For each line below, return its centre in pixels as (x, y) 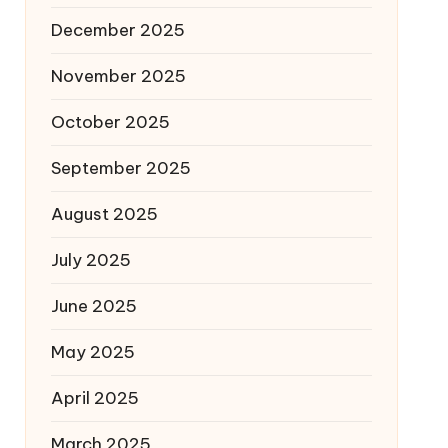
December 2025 (117, 30)
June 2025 (93, 306)
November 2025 (118, 76)
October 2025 (110, 122)
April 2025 (94, 398)
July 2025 (90, 260)
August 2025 (104, 214)
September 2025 (120, 168)
